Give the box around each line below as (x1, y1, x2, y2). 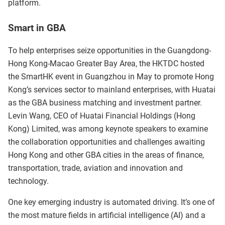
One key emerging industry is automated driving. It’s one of (8, 197, 215, 207)
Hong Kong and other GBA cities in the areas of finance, (8, 150, 204, 160)
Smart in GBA (8, 23, 66, 34)
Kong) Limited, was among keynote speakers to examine (8, 124, 208, 134)
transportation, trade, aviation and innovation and (8, 163, 183, 173)
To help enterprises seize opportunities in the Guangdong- (8, 45, 211, 55)
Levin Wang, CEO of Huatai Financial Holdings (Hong (8, 110, 195, 121)
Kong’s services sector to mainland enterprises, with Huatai (8, 84, 215, 94)
